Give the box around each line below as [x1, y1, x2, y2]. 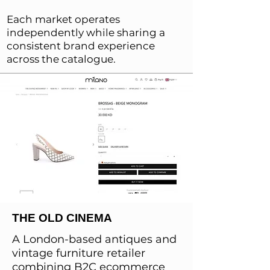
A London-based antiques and [12, 233, 177, 246]
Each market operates [7, 13, 120, 25]
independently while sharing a [7, 27, 165, 39]
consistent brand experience [7, 40, 155, 52]
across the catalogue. [7, 53, 116, 65]
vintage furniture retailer [12, 246, 145, 260]
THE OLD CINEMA [12, 212, 112, 224]
